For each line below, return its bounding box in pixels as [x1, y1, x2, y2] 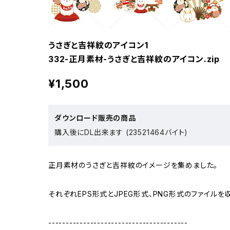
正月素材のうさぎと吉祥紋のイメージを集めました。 [48, 160, 218, 169]
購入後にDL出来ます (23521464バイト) [54, 127, 188, 137]
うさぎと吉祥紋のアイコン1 [48, 40, 148, 50]
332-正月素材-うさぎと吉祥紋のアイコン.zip [48, 53, 220, 64]
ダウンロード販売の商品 [54, 113, 136, 122]
